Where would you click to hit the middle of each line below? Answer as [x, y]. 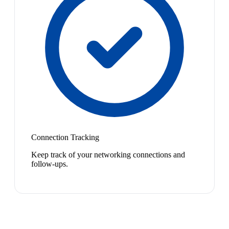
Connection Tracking [65, 137]
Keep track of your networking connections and [108, 154]
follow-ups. [50, 164]
